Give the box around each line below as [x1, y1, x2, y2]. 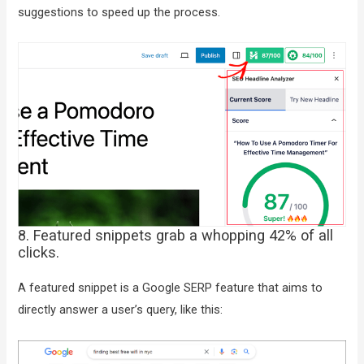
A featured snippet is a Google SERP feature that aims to [18, 280, 323, 296]
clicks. [18, 244, 60, 262]
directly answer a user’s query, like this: [18, 302, 223, 318]
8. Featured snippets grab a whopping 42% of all [18, 227, 334, 245]
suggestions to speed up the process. [18, 4, 221, 19]
